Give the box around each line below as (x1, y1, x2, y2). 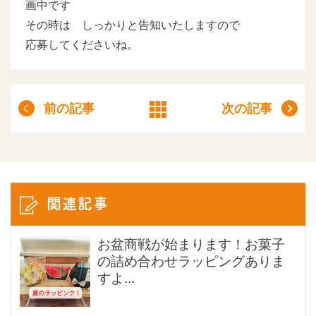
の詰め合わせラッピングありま (97, 253, 285, 269)
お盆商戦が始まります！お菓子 (97, 236, 285, 252)
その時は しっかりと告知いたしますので (25, 18, 240, 31)
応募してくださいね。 (25, 38, 138, 51)
